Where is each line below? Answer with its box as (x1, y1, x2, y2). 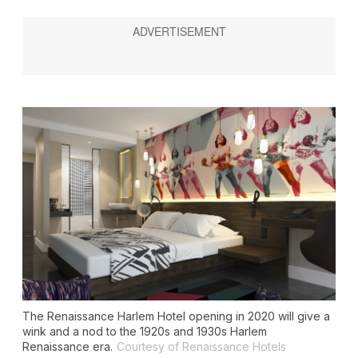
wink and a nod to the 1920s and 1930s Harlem (22, 324, 267, 338)
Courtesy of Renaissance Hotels (117, 339, 286, 353)
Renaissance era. (22, 339, 113, 353)
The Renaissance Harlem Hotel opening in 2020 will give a (22, 308, 330, 323)
